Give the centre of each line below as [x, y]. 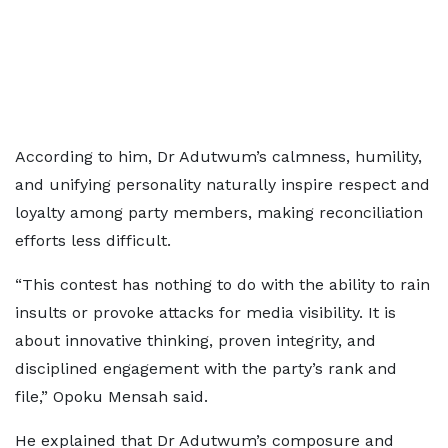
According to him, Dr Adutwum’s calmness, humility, [218, 156]
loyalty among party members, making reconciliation [219, 212]
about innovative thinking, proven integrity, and [195, 340]
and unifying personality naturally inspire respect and [222, 184]
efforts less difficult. [93, 240]
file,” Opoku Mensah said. [111, 396]
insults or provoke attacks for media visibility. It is [205, 312]
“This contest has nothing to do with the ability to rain [222, 284]
